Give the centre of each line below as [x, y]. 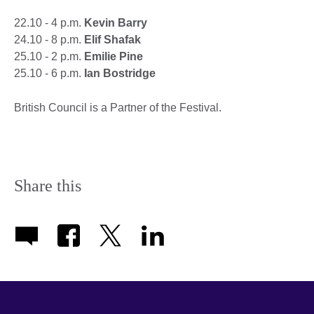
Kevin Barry [116, 22]
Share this [48, 185]
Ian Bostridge [120, 73]
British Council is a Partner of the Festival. [118, 107]
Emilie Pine [115, 56]
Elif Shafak [112, 39]
